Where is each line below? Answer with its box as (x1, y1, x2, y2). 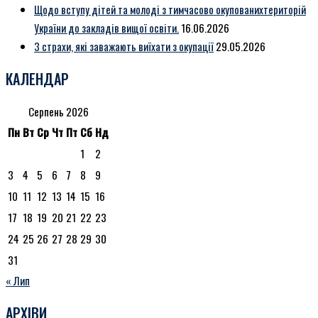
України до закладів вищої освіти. (34, 19, 179, 35)
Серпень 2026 (28, 103, 89, 119)
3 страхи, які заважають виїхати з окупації (34, 38, 214, 54)
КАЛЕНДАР (6, 67, 69, 89)
